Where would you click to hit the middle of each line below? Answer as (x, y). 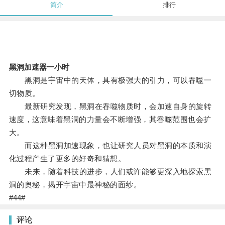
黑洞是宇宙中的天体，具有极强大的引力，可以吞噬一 (110, 80)
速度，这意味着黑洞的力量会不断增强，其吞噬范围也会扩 (110, 120)
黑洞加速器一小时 (39, 67)
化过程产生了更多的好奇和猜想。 (67, 159)
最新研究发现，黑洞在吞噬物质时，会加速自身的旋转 (110, 106)
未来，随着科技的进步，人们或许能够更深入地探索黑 (110, 172)
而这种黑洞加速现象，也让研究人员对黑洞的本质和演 (110, 146)
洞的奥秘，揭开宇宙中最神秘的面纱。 (75, 185)
